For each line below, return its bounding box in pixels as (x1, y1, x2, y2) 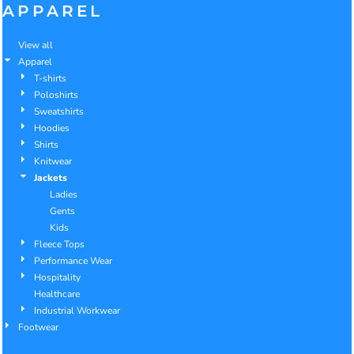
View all (18, 39, 53, 52)
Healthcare (34, 288, 80, 301)
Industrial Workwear (34, 304, 120, 318)
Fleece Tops (34, 238, 85, 251)
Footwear (18, 321, 58, 334)
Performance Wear (34, 254, 112, 268)
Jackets (34, 171, 67, 185)
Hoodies (34, 122, 70, 135)
